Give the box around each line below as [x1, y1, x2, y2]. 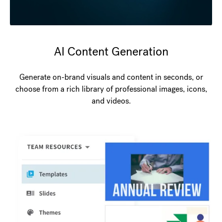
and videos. [91, 95, 131, 106]
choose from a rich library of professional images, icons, [15, 83, 207, 94]
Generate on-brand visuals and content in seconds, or [19, 71, 203, 82]
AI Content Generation [54, 43, 168, 59]
